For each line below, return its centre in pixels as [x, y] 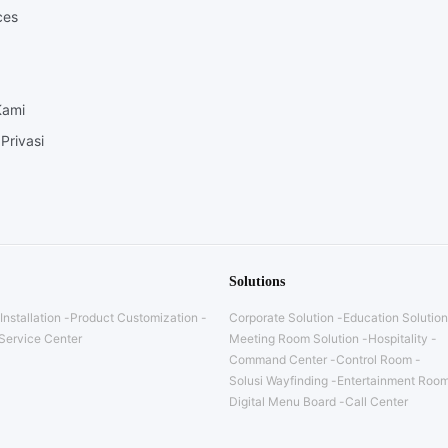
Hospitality [398, 339]
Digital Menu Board [282, 402]
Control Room [374, 360]
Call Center [376, 402]
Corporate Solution [281, 318]
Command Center [278, 360]
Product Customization [134, 318]
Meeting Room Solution [294, 339]
